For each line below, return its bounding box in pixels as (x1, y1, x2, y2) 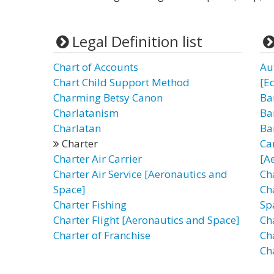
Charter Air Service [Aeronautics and (53, 167, 228, 181)
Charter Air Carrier (53, 152, 142, 166)
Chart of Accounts (53, 60, 138, 74)
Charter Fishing (53, 198, 127, 212)
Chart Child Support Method (53, 75, 190, 89)
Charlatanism (53, 106, 119, 120)
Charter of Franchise (53, 228, 150, 242)
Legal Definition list (72, 31, 202, 51)
